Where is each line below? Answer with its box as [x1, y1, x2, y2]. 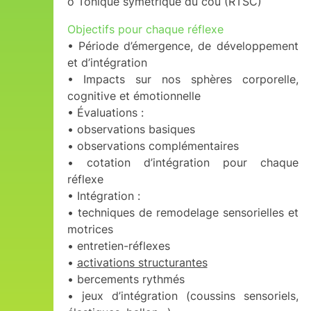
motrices [67, 222, 113, 236]
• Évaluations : [67, 106, 144, 119]
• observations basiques [67, 122, 195, 136]
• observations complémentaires [67, 139, 239, 153]
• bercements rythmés [67, 272, 185, 286]
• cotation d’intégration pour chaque [67, 155, 299, 169]
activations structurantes [76, 255, 208, 269]
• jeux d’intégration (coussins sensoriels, [67, 289, 299, 303]
